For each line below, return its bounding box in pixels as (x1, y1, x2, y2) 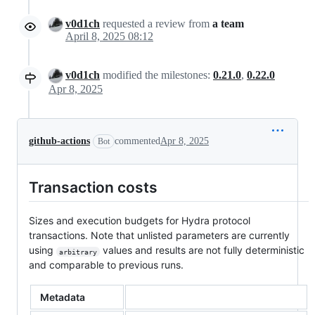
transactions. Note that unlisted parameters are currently (29, 229, 290, 242)
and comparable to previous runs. (29, 259, 184, 271)
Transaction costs (29, 179, 157, 197)
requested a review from (100, 17, 212, 30)
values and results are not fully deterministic (99, 244, 307, 257)
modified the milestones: (100, 68, 213, 81)
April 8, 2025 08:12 (65, 30, 153, 42)
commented (115, 136, 160, 147)
